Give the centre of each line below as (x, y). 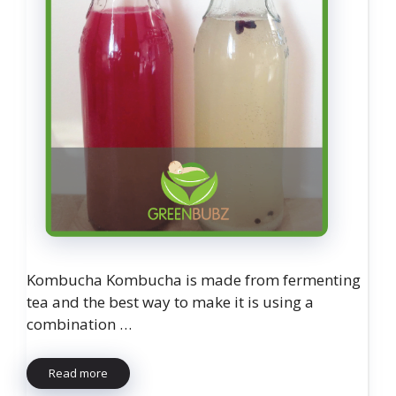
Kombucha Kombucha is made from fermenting (194, 280)
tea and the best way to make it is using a (170, 302)
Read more (78, 373)
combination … (79, 324)
